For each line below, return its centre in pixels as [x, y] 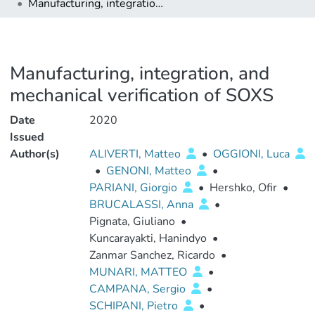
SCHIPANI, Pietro [135, 306]
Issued [27, 137]
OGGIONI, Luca [252, 154]
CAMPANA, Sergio [139, 289]
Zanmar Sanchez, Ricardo [152, 255]
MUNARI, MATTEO [139, 272]
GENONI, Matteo [150, 171]
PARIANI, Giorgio [134, 188]
